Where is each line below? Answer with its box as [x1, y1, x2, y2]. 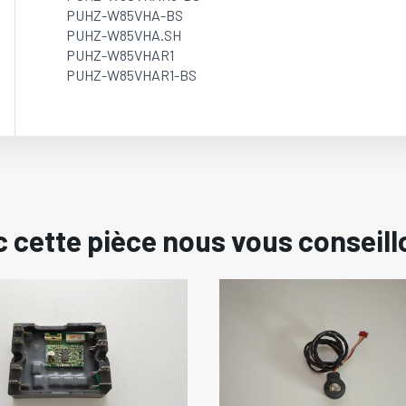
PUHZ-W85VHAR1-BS [65, 66, 197, 83]
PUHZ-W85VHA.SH [65, 26, 181, 43]
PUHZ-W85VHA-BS [65, 6, 183, 24]
